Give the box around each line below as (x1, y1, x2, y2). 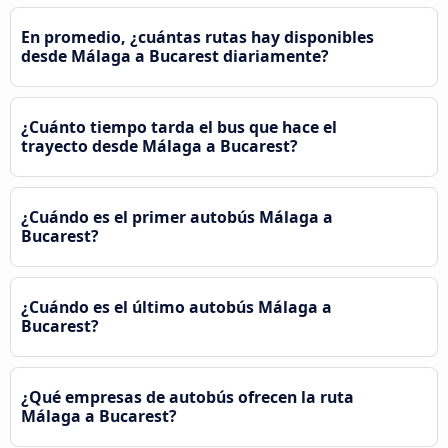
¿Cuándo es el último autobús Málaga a (21, 295, 332, 318)
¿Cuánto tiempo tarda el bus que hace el (21, 115, 337, 138)
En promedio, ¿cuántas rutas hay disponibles (21, 25, 374, 48)
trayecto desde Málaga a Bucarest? (21, 134, 298, 157)
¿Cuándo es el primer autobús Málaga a (21, 205, 333, 228)
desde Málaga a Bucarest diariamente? (21, 44, 329, 67)
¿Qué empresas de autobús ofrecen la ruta (21, 385, 354, 408)
